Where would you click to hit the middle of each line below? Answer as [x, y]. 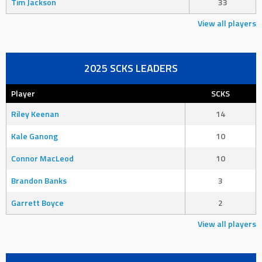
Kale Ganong [35, 136]
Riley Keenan [35, 113]
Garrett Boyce [37, 202]
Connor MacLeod [42, 158]
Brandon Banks [39, 180]
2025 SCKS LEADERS [131, 68]
